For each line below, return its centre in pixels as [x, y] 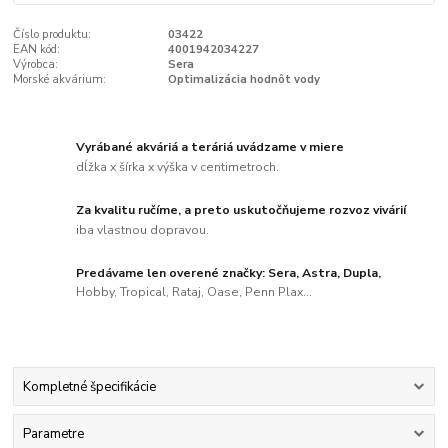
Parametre [53, 434]
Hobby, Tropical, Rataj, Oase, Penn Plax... [194, 292]
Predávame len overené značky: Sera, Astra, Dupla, [229, 272]
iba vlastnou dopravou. [143, 229]
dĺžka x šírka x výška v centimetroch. [178, 166]
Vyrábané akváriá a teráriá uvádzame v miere [210, 147]
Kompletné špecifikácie [89, 386]
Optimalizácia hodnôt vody [243, 79]
